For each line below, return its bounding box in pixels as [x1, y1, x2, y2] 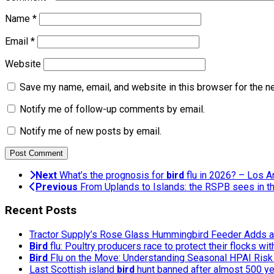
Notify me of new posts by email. [20, 125, 161, 137]
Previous [35, 180, 78, 193]
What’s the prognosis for [59, 169, 166, 181]
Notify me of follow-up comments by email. [20, 103, 205, 115]
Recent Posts [5, 204, 76, 218]
